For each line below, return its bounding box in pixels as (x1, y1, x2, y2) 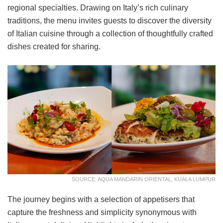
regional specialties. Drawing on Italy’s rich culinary (7, 3, 188, 12)
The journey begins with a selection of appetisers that (7, 195, 195, 204)
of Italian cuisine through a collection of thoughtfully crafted (7, 29, 213, 38)
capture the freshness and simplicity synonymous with (7, 208, 197, 217)
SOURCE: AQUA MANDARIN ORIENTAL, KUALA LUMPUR (72, 176, 216, 183)
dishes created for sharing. (7, 42, 101, 51)
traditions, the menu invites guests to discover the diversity (7, 16, 212, 25)
